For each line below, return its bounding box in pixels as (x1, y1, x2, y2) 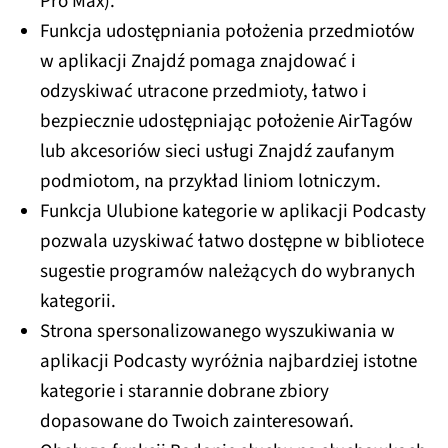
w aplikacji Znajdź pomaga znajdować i (40, 48, 356, 76)
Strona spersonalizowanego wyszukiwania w (40, 318, 395, 346)
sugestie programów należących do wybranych (40, 258, 415, 286)
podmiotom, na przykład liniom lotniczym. (40, 168, 381, 196)
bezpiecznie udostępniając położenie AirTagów (40, 108, 413, 136)
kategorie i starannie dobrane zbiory (40, 378, 329, 406)
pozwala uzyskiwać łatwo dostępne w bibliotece (40, 228, 424, 256)
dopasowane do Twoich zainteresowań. (40, 408, 354, 436)
